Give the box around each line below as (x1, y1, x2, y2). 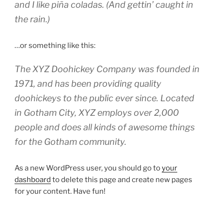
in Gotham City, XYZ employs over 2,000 (15, 108, 179, 118)
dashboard (15, 175, 51, 184)
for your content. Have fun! (15, 187, 106, 196)
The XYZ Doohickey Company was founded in (15, 64, 200, 74)
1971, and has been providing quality (15, 78, 161, 89)
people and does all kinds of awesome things (15, 122, 195, 132)
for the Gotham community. (15, 137, 126, 147)
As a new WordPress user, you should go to (15, 164, 162, 172)
